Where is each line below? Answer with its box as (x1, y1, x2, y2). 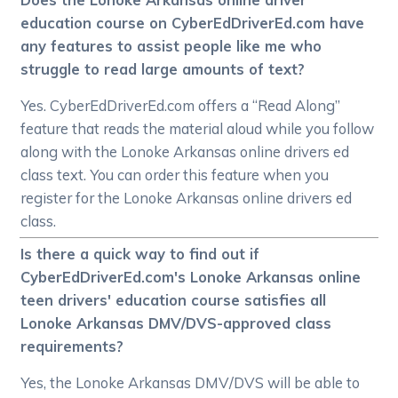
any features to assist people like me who (20, 36, 322, 56)
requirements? (20, 337, 124, 356)
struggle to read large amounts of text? (20, 60, 306, 79)
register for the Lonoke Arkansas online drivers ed (20, 188, 353, 208)
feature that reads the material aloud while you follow (20, 119, 375, 139)
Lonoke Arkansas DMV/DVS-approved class (20, 314, 332, 333)
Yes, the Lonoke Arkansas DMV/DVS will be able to (20, 373, 361, 393)
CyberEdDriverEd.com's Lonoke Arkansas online (20, 267, 362, 287)
